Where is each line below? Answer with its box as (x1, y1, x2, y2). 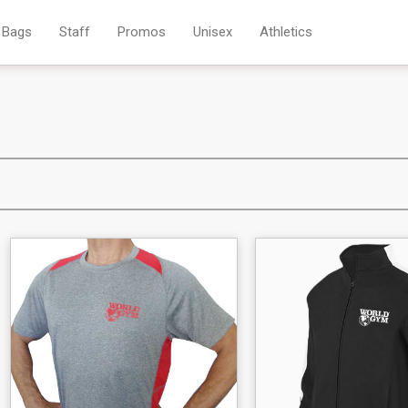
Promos (117, 24, 167, 40)
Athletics (260, 24, 313, 40)
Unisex (193, 24, 233, 40)
